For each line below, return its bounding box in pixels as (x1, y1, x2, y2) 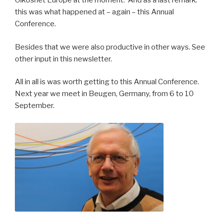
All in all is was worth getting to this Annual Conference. (15, 77, 199, 87)
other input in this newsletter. (15, 54, 112, 63)
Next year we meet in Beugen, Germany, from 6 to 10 (15, 89, 194, 99)
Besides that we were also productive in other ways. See (15, 42, 205, 52)
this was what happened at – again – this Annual (15, 7, 174, 17)
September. (15, 101, 55, 111)
